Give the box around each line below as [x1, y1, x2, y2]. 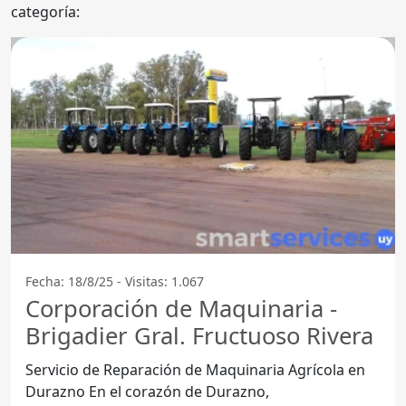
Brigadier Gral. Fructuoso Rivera [25, 319, 373, 352]
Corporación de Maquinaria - [25, 292, 337, 324]
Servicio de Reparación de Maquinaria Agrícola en [25, 359, 365, 380]
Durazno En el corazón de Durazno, [25, 381, 89, 401]
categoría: [11, 2, 80, 23]
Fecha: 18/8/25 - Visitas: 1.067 [25, 272, 204, 290]
